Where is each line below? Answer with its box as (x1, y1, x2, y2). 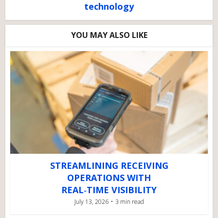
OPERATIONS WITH (67, 171, 151, 183)
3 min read (115, 197, 144, 206)
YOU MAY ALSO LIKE (71, 30, 147, 41)
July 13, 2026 (74, 197, 109, 206)
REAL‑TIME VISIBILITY (61, 183, 157, 196)
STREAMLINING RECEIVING (50, 159, 168, 171)
